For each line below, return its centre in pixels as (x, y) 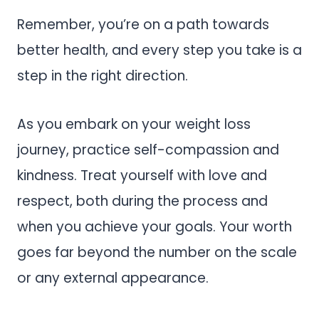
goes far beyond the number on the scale (157, 252)
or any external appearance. (113, 278)
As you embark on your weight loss (134, 124)
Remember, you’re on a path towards (143, 24)
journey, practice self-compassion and (148, 150)
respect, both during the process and (142, 201)
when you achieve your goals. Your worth (155, 226)
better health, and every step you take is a (159, 50)
